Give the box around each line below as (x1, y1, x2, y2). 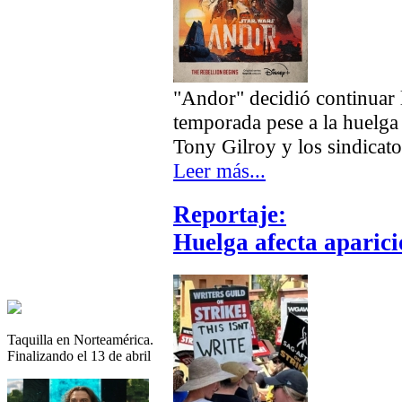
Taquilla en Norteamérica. (7, 331, 153, 347)
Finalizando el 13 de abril (7, 347, 151, 363)
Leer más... (173, 159, 266, 183)
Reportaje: (173, 201, 286, 229)
